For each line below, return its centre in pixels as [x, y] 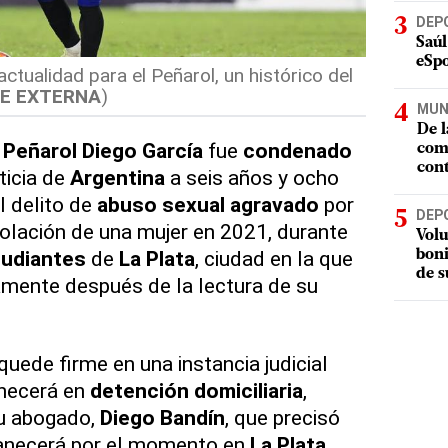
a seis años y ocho [251, 178]
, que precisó [282, 418]
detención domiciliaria [196, 391]
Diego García [142, 151]
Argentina [117, 178]
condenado [297, 151]
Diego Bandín [162, 418]
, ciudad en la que [273, 259]
